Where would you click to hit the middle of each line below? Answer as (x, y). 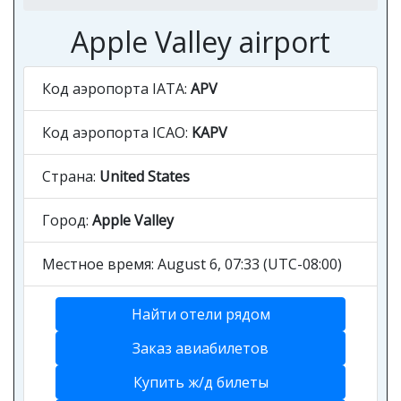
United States (145, 176)
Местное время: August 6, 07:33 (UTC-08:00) (192, 264)
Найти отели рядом (200, 314)
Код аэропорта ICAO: (117, 132)
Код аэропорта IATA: (116, 89)
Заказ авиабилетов (200, 348)
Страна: (71, 176)
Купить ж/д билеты (200, 382)
